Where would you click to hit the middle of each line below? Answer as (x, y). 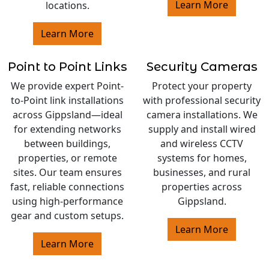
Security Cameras (202, 66)
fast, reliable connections (67, 186)
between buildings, (67, 143)
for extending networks (67, 129)
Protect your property (202, 86)
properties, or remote (67, 158)
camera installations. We (202, 114)
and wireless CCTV (202, 143)
